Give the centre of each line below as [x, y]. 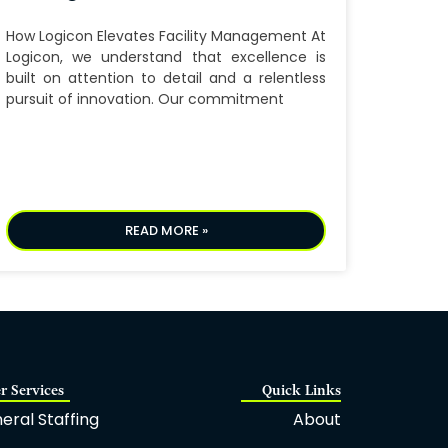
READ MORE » [166, 231]
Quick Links [302, 390]
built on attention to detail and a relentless [166, 78]
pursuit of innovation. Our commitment [145, 99]
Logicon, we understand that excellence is [166, 57]
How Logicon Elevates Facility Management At [166, 36]
